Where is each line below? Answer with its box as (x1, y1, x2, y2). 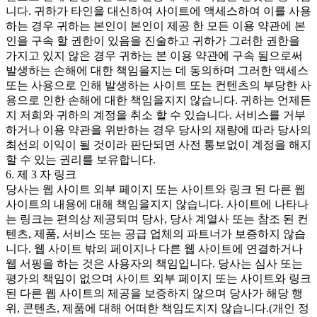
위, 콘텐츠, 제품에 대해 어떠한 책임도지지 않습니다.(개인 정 (6, 301, 309, 314)
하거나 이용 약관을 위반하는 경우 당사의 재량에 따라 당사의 (6, 123, 311, 136)
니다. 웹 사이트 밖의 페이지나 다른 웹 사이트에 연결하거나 (6, 242, 303, 255)
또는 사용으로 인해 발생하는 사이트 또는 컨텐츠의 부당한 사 (6, 79, 311, 91)
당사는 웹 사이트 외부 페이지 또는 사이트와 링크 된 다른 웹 (6, 183, 306, 195)
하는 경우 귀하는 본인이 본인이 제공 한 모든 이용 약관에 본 (6, 19, 306, 32)
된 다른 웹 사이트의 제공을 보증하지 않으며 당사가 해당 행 (6, 287, 303, 299)
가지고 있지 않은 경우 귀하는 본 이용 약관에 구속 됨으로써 (6, 49, 303, 62)
